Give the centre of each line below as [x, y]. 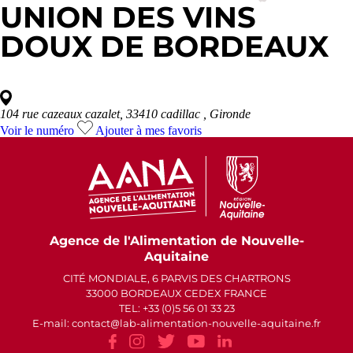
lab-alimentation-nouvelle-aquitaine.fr [220, 323]
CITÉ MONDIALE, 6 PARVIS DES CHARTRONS [176, 278]
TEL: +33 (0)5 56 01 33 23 [176, 308]
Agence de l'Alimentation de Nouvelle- [176, 241]
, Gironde [227, 113]
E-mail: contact [71, 323]
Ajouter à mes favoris [149, 130]
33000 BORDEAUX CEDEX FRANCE [176, 293]
